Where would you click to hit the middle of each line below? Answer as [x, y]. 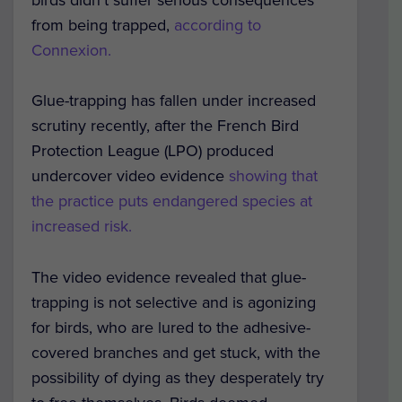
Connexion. [71, 50]
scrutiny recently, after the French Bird [165, 126]
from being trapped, [103, 25]
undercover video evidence [130, 176]
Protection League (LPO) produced [153, 151]
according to [218, 25]
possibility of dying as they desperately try [178, 378]
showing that [273, 176]
